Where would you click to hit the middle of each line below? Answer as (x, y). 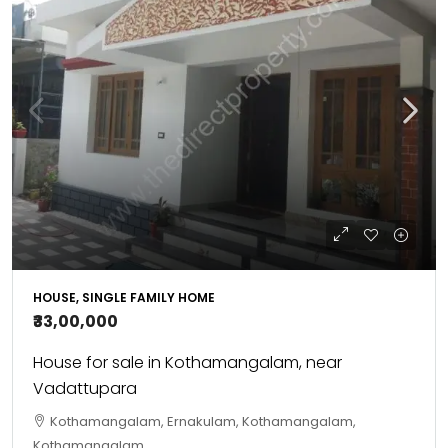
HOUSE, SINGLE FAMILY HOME (124, 297)
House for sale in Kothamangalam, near (187, 362)
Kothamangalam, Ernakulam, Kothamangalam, (203, 421)
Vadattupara (85, 388)
